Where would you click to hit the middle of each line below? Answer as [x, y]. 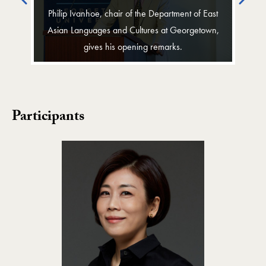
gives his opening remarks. [133, 46]
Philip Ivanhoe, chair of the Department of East [133, 13]
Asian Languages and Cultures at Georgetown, [133, 30]
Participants [48, 118]
